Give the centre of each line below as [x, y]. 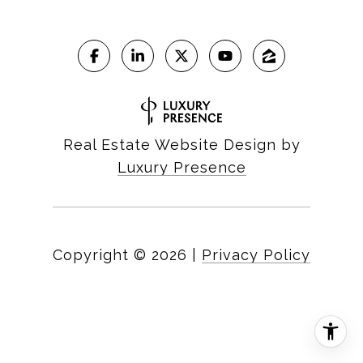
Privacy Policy [256, 255]
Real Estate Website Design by [181, 145]
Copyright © [100, 255]
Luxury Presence [181, 168]
